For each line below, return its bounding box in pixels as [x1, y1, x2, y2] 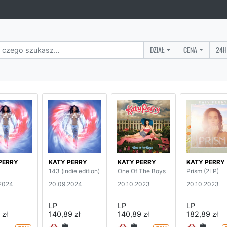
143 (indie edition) [49, 167, 100, 175]
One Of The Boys [118, 167, 166, 175]
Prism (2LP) [186, 167, 219, 175]
